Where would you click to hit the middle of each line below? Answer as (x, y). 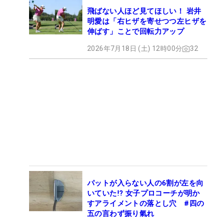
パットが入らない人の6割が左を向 (146, 183)
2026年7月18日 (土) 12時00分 (135, 49)
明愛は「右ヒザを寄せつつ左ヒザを (147, 22)
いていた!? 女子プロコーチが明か (144, 194)
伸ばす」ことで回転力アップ (136, 32)
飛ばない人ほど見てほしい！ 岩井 (144, 11)
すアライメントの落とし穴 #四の (146, 204)
